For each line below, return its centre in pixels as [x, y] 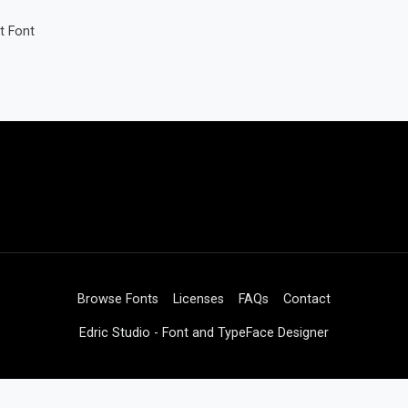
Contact [307, 299]
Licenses [199, 299]
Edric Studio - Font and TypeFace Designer [204, 333]
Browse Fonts [118, 299]
